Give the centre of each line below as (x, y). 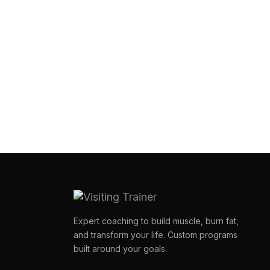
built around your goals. (120, 248)
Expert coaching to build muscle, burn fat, (156, 221)
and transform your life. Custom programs (155, 234)
